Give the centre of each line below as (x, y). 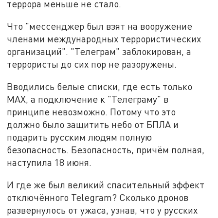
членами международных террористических (104, 39)
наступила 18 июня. (49, 162)
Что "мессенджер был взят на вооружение (100, 26)
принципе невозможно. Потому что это (91, 111)
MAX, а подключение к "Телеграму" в (88, 99)
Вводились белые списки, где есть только (100, 86)
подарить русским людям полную (80, 137)
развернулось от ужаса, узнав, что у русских (102, 210)
